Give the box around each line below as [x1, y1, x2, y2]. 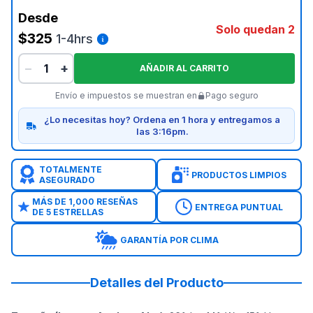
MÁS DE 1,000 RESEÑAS [31, 196, 138, 207]
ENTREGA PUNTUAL [195, 201, 283, 212]
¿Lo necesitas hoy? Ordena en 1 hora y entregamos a [44, 114, 280, 125]
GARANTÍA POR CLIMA [119, 234, 219, 245]
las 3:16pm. [136, 126, 189, 137]
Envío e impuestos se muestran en [54, 90, 197, 101]
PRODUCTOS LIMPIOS [191, 169, 286, 180]
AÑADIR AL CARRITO [140, 63, 229, 73]
